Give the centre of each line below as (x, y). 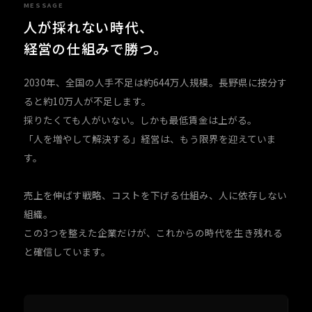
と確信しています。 (67, 251)
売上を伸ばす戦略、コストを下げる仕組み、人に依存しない (155, 195)
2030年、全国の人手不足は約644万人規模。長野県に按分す (155, 82)
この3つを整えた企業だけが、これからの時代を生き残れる (153, 233)
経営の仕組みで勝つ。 (95, 48)
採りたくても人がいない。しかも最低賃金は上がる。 (140, 120)
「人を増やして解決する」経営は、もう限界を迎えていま (150, 139)
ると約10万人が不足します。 (87, 101)
